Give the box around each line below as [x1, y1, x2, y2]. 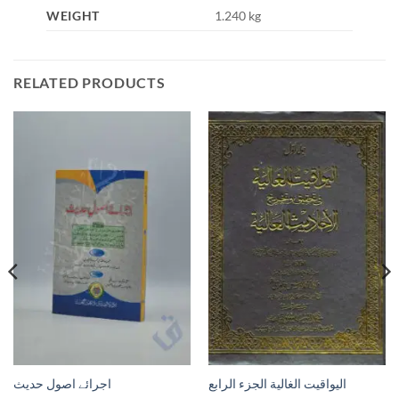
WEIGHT [45, 7, 101, 23]
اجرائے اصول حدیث [12, 376, 111, 391]
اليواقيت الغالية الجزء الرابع [208, 376, 346, 391]
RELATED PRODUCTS [13, 73, 166, 91]
